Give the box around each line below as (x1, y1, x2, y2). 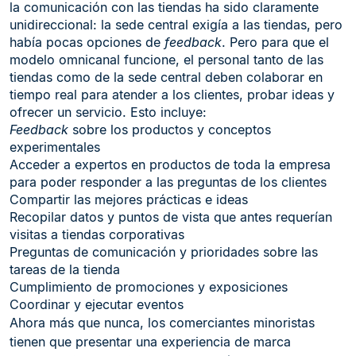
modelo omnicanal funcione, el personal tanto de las (10, 52, 323, 68)
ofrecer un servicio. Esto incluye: (10, 104, 207, 120)
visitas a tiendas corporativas (10, 226, 184, 242)
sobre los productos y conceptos (68, 122, 271, 137)
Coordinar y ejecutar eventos (10, 296, 184, 312)
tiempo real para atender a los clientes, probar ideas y (10, 87, 335, 103)
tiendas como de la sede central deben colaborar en (10, 69, 323, 85)
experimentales (10, 139, 100, 155)
